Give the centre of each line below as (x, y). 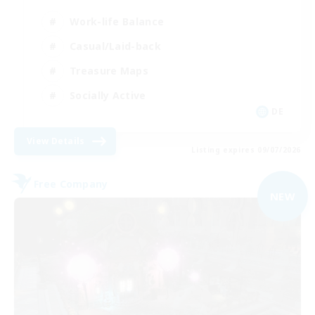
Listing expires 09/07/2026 (246, 150)
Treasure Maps (109, 70)
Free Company (71, 184)
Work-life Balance (117, 21)
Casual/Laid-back (115, 46)
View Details (56, 141)
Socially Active (108, 95)
